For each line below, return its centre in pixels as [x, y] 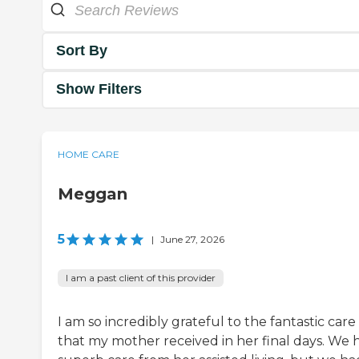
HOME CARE [89, 154]
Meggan [93, 194]
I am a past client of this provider [141, 277]
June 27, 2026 [192, 239]
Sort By [82, 51]
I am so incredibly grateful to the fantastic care [207, 321]
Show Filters [99, 89]
